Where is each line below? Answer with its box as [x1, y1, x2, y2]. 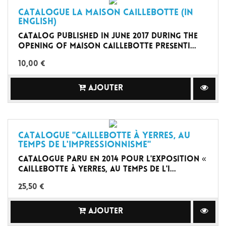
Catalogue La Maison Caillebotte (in [18, 8, 193, 18]
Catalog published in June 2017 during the [18, 32, 198, 40]
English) [18, 17, 56, 27]
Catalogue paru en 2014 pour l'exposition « [18, 156, 206, 163]
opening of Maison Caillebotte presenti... [18, 42, 196, 50]
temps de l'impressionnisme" [18, 141, 151, 150]
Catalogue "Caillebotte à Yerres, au [18, 132, 190, 141]
